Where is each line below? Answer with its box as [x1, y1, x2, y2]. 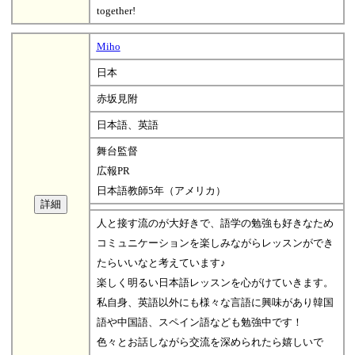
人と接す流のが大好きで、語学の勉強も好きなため [96, 216, 334, 229]
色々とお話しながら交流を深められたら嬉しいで [96, 335, 323, 348]
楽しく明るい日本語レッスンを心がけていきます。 [96, 276, 334, 288]
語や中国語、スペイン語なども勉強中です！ [96, 315, 303, 328]
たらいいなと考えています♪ [96, 256, 226, 269]
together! [96, 4, 136, 17]
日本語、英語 [96, 118, 158, 131]
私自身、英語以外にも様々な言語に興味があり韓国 [96, 296, 334, 308]
